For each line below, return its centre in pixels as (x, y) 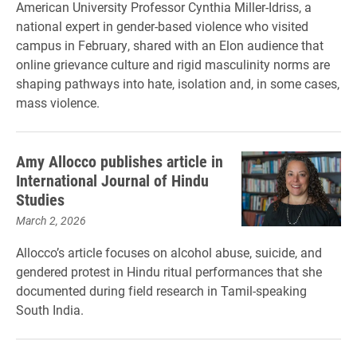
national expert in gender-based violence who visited (162, 26)
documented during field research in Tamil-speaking (161, 290)
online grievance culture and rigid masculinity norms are (173, 64)
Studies (40, 199)
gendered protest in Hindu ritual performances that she (169, 271)
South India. (50, 310)
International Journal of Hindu (112, 180)
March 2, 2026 (51, 220)
